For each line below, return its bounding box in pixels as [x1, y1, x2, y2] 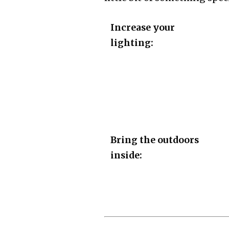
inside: [110, 150, 142, 161]
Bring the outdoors [110, 134, 199, 146]
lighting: [110, 37, 153, 49]
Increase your [110, 22, 175, 33]
